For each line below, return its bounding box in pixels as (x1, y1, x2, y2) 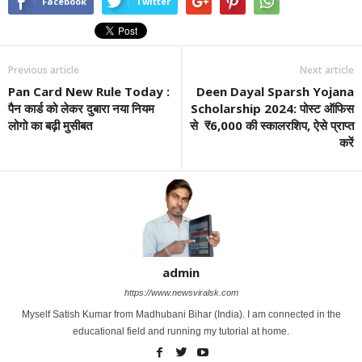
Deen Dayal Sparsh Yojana (196, 82, 354, 99)
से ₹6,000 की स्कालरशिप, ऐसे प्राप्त (190, 116, 354, 133)
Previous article (8, 62, 79, 77)
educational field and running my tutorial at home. (73, 325, 289, 337)
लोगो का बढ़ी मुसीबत (8, 116, 92, 133)
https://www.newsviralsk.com (124, 287, 238, 297)
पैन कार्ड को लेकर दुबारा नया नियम (8, 99, 154, 116)
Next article (300, 62, 354, 77)
